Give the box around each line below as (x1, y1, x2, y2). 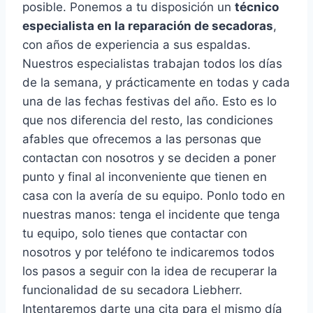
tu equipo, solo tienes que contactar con (22, 226, 247, 241)
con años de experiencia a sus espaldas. (22, 38, 251, 52)
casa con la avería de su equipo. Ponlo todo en (22, 189, 285, 203)
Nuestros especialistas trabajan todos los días (22, 57, 282, 71)
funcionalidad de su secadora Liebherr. (22, 283, 242, 298)
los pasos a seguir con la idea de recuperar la (22, 264, 277, 279)
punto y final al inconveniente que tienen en (22, 170, 267, 184)
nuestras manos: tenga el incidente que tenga (22, 208, 280, 222)
